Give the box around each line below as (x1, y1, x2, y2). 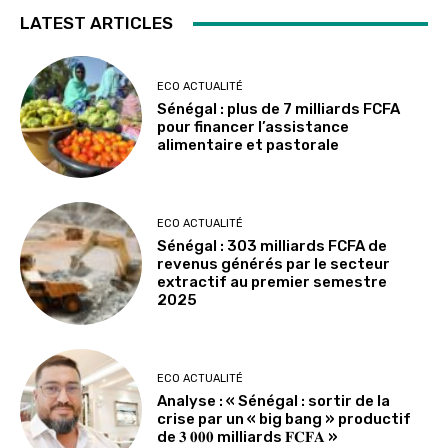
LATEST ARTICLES (20, 13, 173, 33)
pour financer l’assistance (157, 117, 350, 136)
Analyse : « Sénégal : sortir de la (157, 392, 391, 411)
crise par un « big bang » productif (157, 410, 412, 429)
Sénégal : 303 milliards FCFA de (157, 237, 388, 256)
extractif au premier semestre (157, 273, 388, 292)
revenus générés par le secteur (157, 255, 391, 274)
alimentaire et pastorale (157, 135, 340, 154)
